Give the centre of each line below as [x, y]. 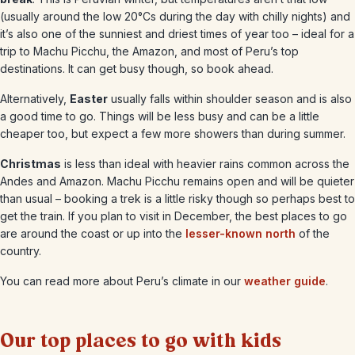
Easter [89, 99]
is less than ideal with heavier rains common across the [205, 164]
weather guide [285, 281]
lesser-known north [240, 233]
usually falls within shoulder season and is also [230, 99]
